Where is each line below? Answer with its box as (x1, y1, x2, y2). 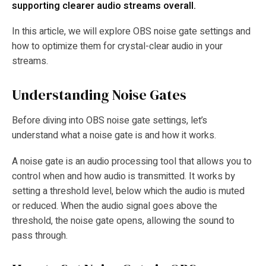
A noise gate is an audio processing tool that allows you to (12, 154, 252, 169)
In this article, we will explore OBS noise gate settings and (12, 24, 251, 39)
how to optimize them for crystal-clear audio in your (12, 39, 223, 54)
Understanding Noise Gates (12, 85, 186, 105)
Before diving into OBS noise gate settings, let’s (12, 113, 207, 128)
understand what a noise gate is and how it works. (12, 128, 216, 143)
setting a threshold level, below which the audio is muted (12, 183, 245, 198)
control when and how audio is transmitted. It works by (12, 169, 235, 183)
